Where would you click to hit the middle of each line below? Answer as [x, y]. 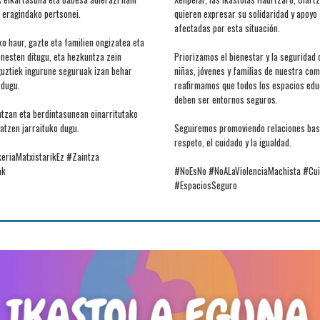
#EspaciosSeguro [206, 185]
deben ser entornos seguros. [226, 100]
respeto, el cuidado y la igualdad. [233, 142]
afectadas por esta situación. [227, 28]
